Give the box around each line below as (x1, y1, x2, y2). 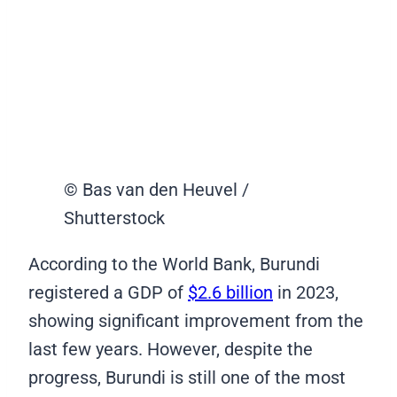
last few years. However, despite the (28, 339, 313, 361)
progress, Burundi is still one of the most (28, 367, 346, 389)
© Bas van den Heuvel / (64, 179, 249, 201)
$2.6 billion (188, 282, 273, 304)
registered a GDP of (28, 282, 188, 304)
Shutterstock (64, 207, 165, 230)
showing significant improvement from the (28, 310, 363, 332)
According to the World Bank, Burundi (28, 253, 320, 276)
